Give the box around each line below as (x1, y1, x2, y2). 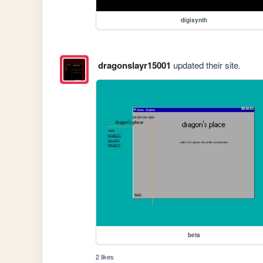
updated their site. (170, 58, 241, 71)
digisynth (180, 16, 207, 25)
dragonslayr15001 (97, 58, 171, 72)
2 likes (96, 251, 114, 261)
